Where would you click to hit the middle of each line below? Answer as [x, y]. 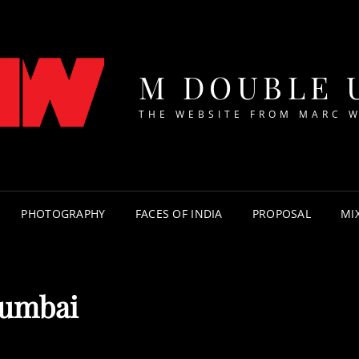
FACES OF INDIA [179, 214]
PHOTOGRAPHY [63, 214]
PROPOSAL [282, 214]
